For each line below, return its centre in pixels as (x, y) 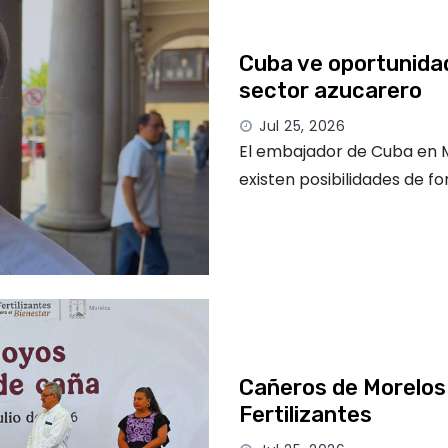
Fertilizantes (305, 414)
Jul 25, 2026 (302, 125)
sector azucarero (330, 90)
